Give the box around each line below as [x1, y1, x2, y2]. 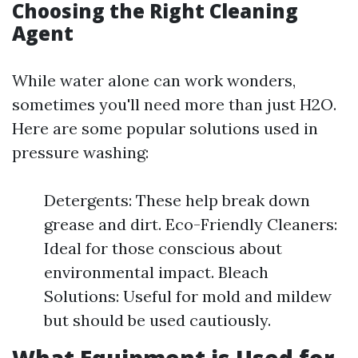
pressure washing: [12, 142, 149, 162]
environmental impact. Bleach [44, 262, 268, 282]
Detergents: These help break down [44, 190, 310, 210]
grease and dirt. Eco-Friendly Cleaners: [44, 214, 337, 234]
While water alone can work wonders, [12, 70, 296, 90]
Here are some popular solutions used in [12, 118, 318, 138]
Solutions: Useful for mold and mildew [44, 286, 332, 306]
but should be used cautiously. [44, 310, 271, 330]
